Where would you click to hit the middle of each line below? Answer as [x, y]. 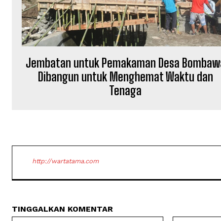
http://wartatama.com [65, 161]
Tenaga [126, 90]
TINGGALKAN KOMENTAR [62, 209]
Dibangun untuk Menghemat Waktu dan [125, 76]
